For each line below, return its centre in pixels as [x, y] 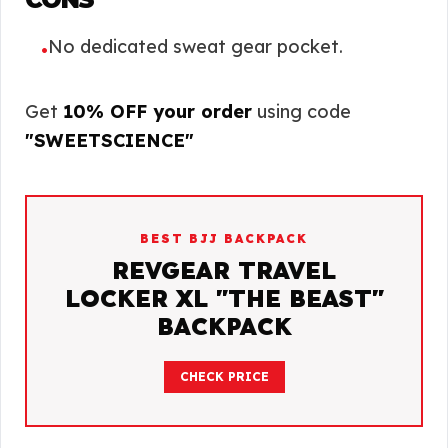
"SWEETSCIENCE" [109, 140]
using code [301, 111]
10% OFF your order [157, 111]
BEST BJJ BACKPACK [224, 238]
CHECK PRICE [224, 376]
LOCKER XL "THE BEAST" [224, 298]
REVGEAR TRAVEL [224, 270]
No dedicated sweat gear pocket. [195, 46]
